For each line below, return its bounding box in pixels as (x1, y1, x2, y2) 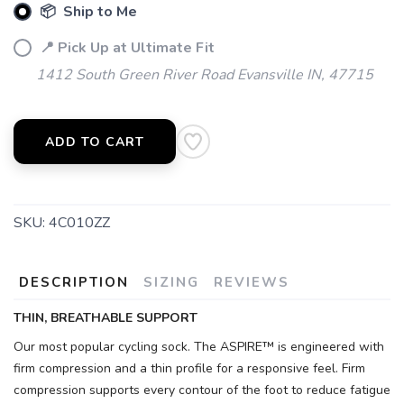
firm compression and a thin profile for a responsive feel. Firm (14, 360, 365, 377)
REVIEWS (214, 273, 289, 291)
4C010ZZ (49, 213, 110, 233)
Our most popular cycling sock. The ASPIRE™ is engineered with (14, 338, 384, 355)
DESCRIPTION (19, 273, 129, 291)
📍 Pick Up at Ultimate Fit (36, 38, 215, 58)
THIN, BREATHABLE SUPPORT (14, 309, 197, 326)
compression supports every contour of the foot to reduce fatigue (14, 381, 390, 399)
